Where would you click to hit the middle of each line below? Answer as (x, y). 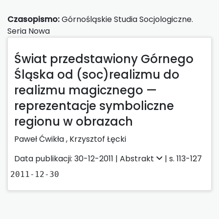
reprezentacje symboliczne (94, 106)
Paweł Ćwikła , (42, 139)
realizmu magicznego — (86, 90)
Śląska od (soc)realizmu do (97, 74)
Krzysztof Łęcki (98, 139)
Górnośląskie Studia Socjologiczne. (126, 19)
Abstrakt (138, 158)
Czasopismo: (33, 19)
